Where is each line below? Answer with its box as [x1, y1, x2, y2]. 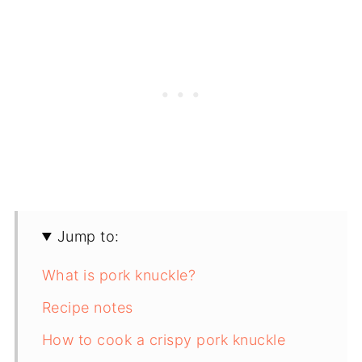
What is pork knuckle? [41, 267, 196, 284]
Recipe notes [41, 299, 133, 317]
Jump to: [57, 228, 120, 246]
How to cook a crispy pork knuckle [41, 331, 286, 349]
